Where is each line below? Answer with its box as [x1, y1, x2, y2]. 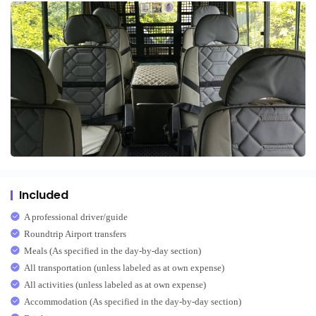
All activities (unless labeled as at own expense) [24, 280, 206, 289]
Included [19, 187, 68, 203]
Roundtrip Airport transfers [24, 229, 126, 238]
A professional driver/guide [24, 212, 128, 221]
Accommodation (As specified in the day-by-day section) [24, 297, 241, 306]
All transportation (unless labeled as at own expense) [24, 263, 224, 272]
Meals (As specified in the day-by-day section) [24, 246, 201, 255]
